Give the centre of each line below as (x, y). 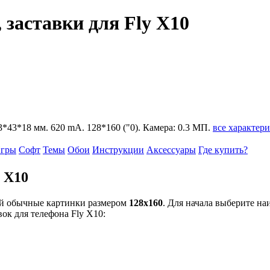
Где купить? (223, 149)
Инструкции (118, 149)
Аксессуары (171, 149)
